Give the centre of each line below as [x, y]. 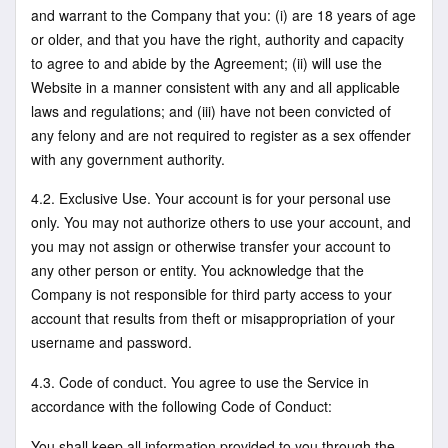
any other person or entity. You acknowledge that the [197, 270]
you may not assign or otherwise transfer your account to [211, 246]
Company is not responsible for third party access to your [211, 294]
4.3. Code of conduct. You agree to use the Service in [200, 382]
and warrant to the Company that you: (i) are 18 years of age [223, 14]
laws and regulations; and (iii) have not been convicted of [211, 110]
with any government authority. [128, 158]
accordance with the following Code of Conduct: [181, 406]
